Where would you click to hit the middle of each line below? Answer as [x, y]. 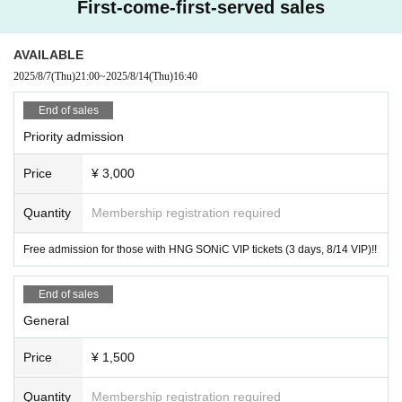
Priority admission [74, 136]
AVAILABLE [48, 54]
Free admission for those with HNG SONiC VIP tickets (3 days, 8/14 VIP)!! [200, 249]
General [46, 320]
